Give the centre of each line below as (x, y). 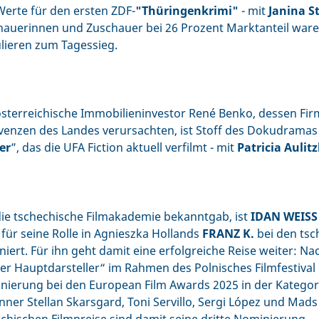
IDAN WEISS (284, 217)
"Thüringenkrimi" (187, 10)
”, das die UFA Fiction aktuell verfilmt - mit (124, 148)
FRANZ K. (228, 234)
